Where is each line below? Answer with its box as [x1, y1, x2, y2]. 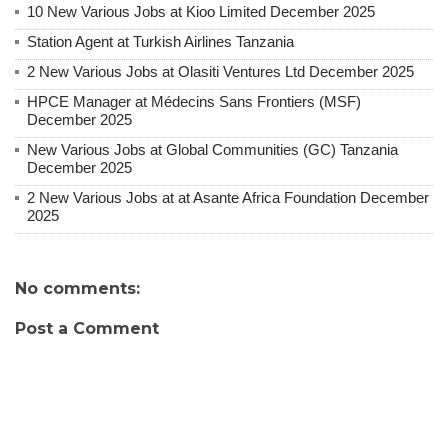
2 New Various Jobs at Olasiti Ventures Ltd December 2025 [27, 62, 414, 80]
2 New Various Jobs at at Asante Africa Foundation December [27, 188, 429, 206]
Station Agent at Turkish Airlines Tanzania [27, 32, 294, 50]
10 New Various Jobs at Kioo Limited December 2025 [27, 2, 375, 20]
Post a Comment [15, 318, 159, 338]
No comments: [15, 278, 140, 298]
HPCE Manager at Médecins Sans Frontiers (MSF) [27, 92, 361, 110]
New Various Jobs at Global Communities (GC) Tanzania [27, 140, 398, 158]
